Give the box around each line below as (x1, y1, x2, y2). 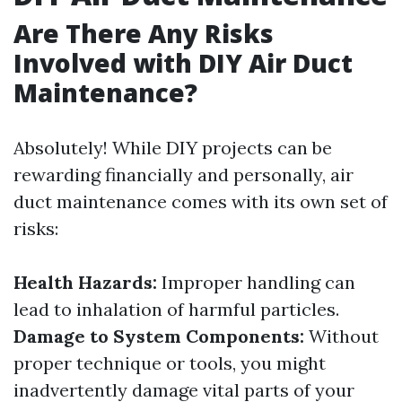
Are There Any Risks (13, 16, 274, 50)
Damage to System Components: (13, 325, 304, 347)
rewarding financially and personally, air (13, 163, 354, 186)
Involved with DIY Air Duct (13, 46, 353, 80)
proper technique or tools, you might (13, 352, 326, 374)
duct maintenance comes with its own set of (13, 190, 388, 213)
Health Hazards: (13, 271, 157, 293)
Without (304, 325, 379, 347)
